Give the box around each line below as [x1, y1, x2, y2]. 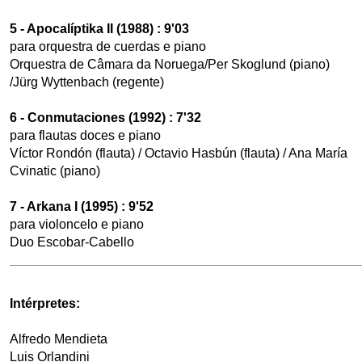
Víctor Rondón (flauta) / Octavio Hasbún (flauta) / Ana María [9, 146, 347, 160]
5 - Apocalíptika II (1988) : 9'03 [9, 22, 189, 36]
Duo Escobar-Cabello [9, 235, 134, 249]
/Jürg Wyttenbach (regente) [9, 75, 164, 89]
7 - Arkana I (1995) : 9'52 [9, 200, 154, 213]
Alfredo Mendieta [9, 331, 107, 346]
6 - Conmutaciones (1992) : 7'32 [9, 111, 201, 124]
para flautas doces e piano [9, 128, 161, 142]
